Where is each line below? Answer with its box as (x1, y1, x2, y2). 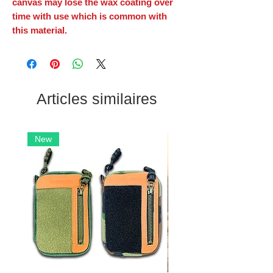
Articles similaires (37, 90, 157, 107)
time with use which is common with (12, 10, 167, 21)
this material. (12, 24, 67, 35)
